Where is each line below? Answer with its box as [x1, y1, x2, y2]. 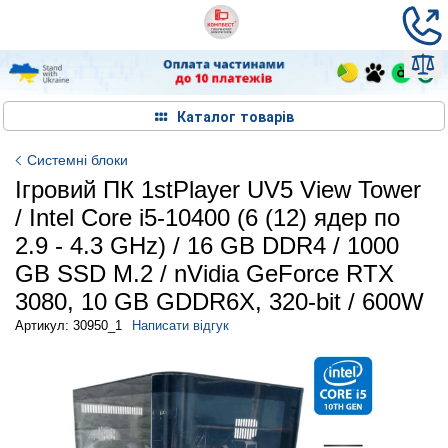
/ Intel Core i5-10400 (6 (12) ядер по [15, 203, 400, 231]
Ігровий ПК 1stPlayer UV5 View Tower [15, 175, 421, 203]
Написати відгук [132, 317, 229, 333]
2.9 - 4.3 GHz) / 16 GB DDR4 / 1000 [15, 231, 399, 259]
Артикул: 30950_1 [15, 317, 122, 333]
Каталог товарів [176, 105, 294, 126]
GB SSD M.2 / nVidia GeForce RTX [15, 259, 394, 287]
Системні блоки [27, 151, 128, 168]
